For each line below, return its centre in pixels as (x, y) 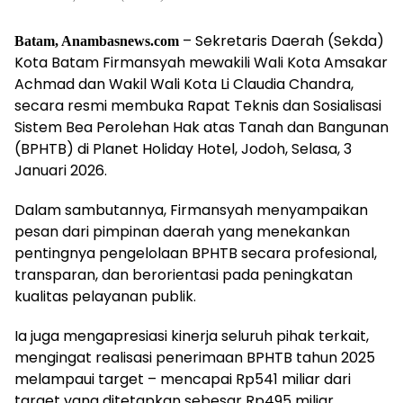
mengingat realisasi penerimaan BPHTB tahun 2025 (195, 357)
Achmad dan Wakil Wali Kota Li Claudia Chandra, (184, 84)
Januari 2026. (61, 170)
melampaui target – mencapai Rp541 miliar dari (183, 379)
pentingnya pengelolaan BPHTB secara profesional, (196, 253)
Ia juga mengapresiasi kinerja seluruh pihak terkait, (192, 336)
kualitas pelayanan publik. (105, 296)
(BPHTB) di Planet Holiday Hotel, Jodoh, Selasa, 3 (183, 148)
